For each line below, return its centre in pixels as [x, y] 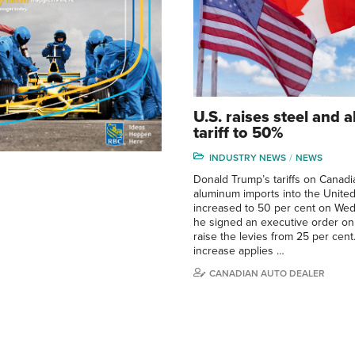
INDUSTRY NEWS [248, 157]
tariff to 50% [238, 133]
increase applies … [239, 250]
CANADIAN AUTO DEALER [267, 273]
